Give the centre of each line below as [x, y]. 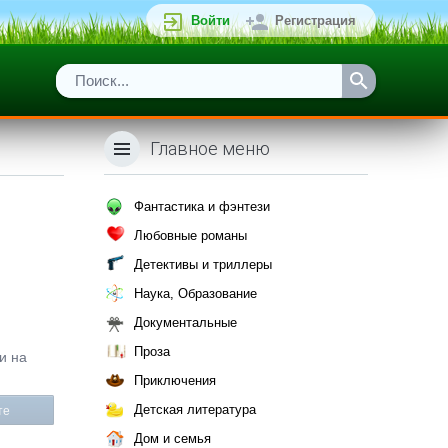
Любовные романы [190, 235]
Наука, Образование [195, 293]
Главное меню [210, 148]
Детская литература [195, 409]
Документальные [185, 322]
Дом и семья [172, 438]
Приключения [175, 380]
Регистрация [315, 20]
